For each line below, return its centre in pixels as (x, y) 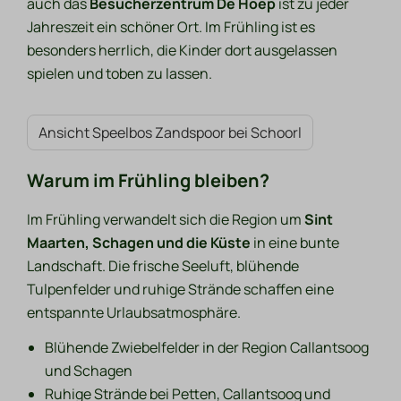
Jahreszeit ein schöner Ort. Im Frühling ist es (171, 27)
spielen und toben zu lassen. (120, 74)
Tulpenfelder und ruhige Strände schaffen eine (181, 290)
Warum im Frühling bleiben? (148, 181)
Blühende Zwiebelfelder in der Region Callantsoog (207, 348)
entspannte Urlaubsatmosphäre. (134, 313)
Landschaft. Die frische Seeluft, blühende (163, 266)
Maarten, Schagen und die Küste (139, 243)
